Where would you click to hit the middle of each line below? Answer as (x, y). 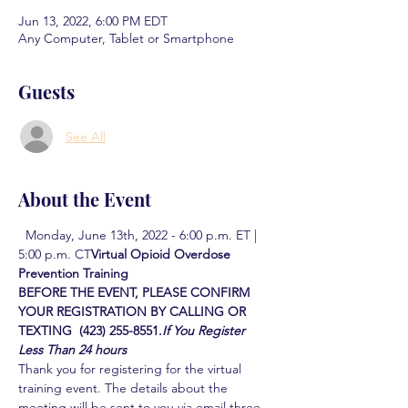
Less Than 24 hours (72, 350)
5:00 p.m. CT (55, 254)
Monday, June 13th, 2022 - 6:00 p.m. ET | (139, 235)
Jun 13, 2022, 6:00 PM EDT (93, 21)
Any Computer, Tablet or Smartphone (126, 38)
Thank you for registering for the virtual (132, 369)
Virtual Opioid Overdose (163, 254)
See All (86, 136)
